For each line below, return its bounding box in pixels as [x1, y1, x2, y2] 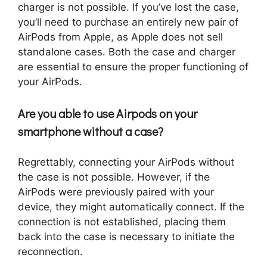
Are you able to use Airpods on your [18, 105, 197, 122]
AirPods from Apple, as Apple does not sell [18, 30, 223, 43]
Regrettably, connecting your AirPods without [18, 156, 234, 169]
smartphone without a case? [18, 123, 163, 139]
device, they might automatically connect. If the [18, 201, 244, 213]
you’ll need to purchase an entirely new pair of [18, 15, 238, 28]
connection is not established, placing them [18, 216, 226, 228]
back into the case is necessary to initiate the [18, 231, 235, 243]
